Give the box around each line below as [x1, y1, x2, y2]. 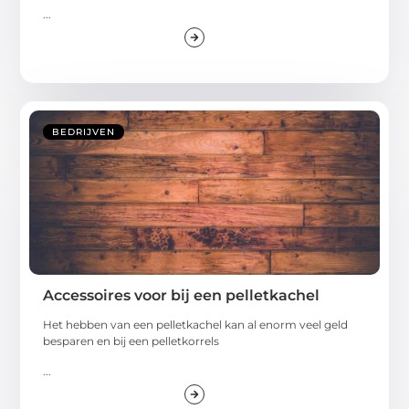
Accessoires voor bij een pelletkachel [43, 287, 320, 305]
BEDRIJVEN [52, 126, 116, 139]
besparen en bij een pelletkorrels [43, 334, 220, 349]
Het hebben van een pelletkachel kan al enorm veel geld [43, 318, 349, 332]
